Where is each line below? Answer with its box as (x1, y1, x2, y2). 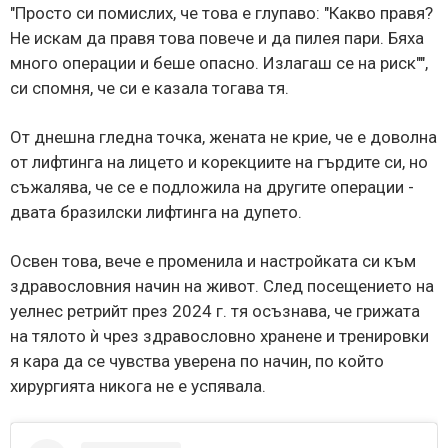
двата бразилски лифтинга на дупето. (10, 201, 302, 222)
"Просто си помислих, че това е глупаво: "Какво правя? (10, 2, 433, 23)
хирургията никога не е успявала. (10, 375, 266, 396)
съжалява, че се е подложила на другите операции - (10, 176, 414, 197)
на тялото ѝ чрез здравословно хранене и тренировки (10, 325, 429, 346)
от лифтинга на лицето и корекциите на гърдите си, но (10, 151, 428, 172)
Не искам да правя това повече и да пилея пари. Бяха (10, 27, 424, 48)
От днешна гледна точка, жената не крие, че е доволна (10, 126, 437, 147)
